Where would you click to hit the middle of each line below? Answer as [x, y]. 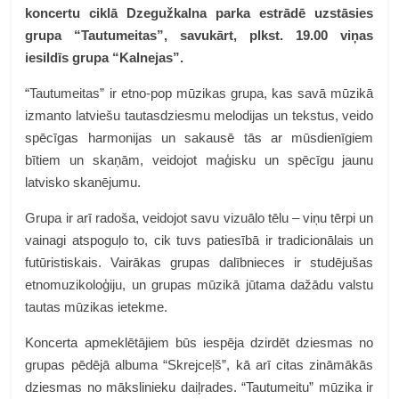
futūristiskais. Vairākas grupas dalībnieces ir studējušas [199, 262]
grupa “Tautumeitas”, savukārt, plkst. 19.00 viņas [199, 35]
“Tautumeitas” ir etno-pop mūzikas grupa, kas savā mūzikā [199, 93]
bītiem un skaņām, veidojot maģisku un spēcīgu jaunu [199, 160]
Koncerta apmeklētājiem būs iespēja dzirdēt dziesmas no [199, 342]
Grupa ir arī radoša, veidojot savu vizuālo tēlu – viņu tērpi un [199, 218]
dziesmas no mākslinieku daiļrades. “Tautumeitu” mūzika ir [199, 387]
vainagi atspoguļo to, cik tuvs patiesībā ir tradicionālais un [199, 240]
